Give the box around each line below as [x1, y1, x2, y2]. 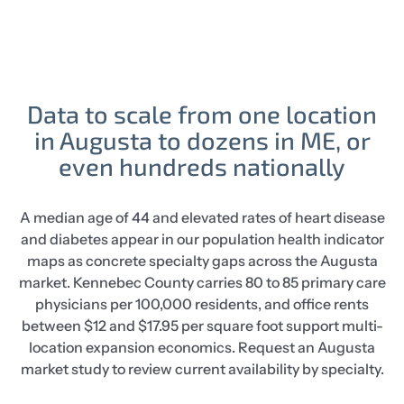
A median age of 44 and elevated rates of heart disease [19, 207, 385, 226]
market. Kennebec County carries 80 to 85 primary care [18, 272, 386, 291]
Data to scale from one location [27, 98, 377, 128]
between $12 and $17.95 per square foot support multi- [21, 316, 383, 335]
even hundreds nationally [59, 151, 345, 180]
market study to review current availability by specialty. [20, 359, 384, 378]
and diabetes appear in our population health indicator [20, 229, 384, 248]
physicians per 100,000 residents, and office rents [35, 294, 369, 313]
